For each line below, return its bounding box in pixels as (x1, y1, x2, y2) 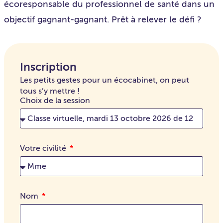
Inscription (20, 60, 77, 74)
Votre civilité (20, 143, 68, 153)
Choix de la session (20, 96, 90, 105)
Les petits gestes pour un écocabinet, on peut (20, 75, 189, 85)
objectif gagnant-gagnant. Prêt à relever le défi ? (4, 14, 202, 25)
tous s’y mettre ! (20, 86, 80, 96)
